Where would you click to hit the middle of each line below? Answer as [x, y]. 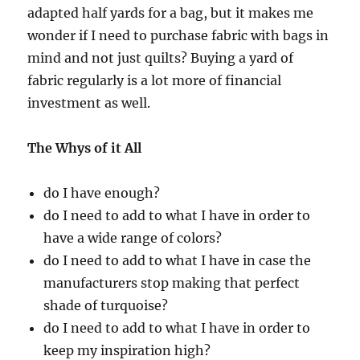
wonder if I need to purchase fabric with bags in [178, 35]
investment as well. [89, 103]
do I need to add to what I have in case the [178, 260]
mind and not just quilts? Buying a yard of [161, 58]
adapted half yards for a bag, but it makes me [171, 13]
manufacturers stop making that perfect [172, 283]
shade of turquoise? [106, 305]
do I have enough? [102, 193]
